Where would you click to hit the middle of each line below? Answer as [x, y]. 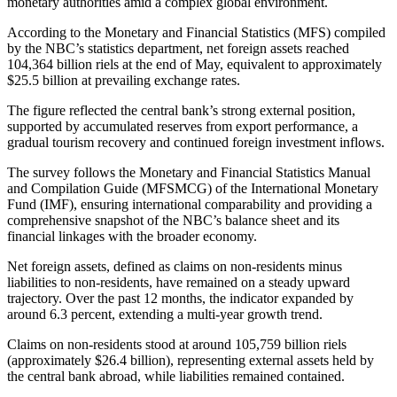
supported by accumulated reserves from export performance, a [183, 127]
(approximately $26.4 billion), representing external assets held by [191, 361]
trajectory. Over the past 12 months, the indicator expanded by [180, 299]
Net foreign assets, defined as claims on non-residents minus [175, 267]
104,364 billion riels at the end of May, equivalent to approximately [195, 65]
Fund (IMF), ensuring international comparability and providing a [190, 205]
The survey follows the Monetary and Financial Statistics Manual [189, 173]
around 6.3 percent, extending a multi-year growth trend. [165, 315]
